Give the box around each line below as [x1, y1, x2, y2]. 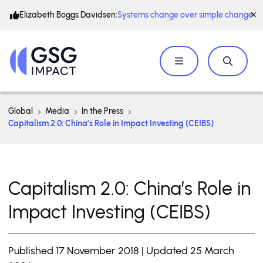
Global [8, 106, 33, 116]
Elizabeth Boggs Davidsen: [19, 10, 117, 20]
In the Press [82, 106, 123, 116]
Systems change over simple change [117, 10, 253, 20]
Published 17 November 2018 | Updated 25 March [8, 244, 234, 257]
